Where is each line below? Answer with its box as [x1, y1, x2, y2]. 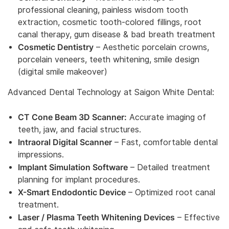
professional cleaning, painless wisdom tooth [18, 5, 188, 15]
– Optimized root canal [126, 188, 215, 198]
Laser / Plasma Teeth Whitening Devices [18, 212, 175, 223]
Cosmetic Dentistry [18, 42, 94, 53]
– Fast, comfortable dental [112, 138, 218, 148]
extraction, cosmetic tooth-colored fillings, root [18, 17, 201, 28]
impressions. [18, 150, 64, 160]
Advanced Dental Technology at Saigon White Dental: [8, 87, 214, 98]
